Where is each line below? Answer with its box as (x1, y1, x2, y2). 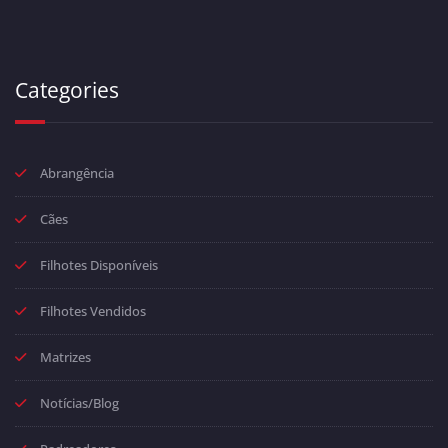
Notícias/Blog (40, 393, 119, 412)
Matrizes (40, 347, 91, 366)
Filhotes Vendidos (40, 301, 146, 320)
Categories (15, 75, 119, 104)
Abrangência (40, 163, 114, 182)
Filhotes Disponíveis (40, 255, 158, 274)
